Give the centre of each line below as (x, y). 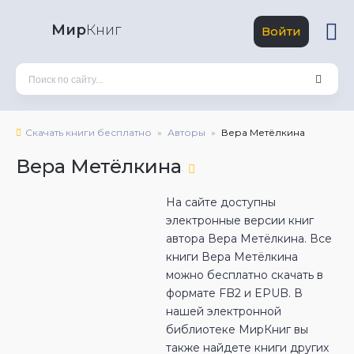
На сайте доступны (221, 202)
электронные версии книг (240, 220)
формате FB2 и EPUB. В (234, 293)
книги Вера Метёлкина (232, 257)
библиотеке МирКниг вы (237, 330)
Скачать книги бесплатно (88, 132)
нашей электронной (224, 311)
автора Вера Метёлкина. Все (249, 239)
